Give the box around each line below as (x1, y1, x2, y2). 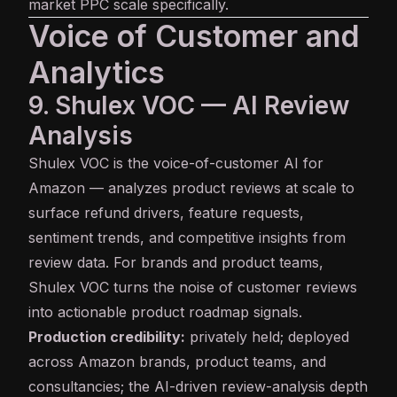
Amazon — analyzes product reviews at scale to (28, 179, 354, 198)
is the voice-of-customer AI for (109, 154, 323, 173)
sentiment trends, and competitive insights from (28, 229, 346, 247)
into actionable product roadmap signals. (28, 303, 302, 322)
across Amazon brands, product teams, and (28, 353, 326, 371)
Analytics (28, 54, 165, 91)
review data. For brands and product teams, (28, 253, 323, 272)
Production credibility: (28, 328, 185, 346)
